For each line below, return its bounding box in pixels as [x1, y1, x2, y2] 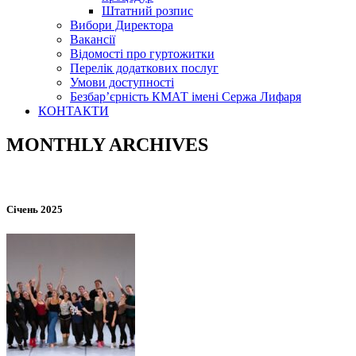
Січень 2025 [6, 203, 63, 215]
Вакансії [70, 33, 115, 46]
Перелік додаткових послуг [70, 61, 219, 75]
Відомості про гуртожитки [70, 47, 215, 60]
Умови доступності [70, 75, 174, 89]
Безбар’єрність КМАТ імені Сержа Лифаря [70, 90, 301, 103]
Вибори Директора [70, 18, 173, 32]
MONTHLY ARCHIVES [6, 133, 208, 155]
